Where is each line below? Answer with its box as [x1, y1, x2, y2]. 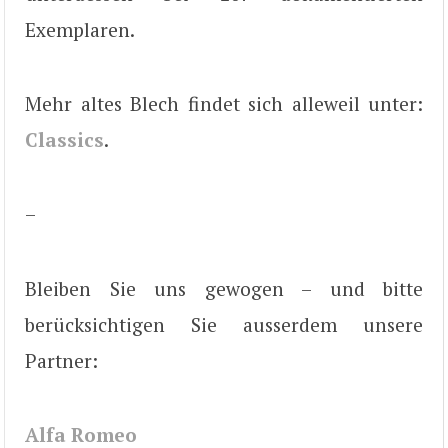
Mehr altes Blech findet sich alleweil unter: [25, 90, 423, 116]
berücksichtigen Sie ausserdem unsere [25, 311, 423, 337]
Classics [25, 126, 104, 152]
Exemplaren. [25, 16, 135, 42]
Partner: [25, 347, 98, 373]
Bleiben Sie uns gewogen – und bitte [25, 275, 423, 301]
